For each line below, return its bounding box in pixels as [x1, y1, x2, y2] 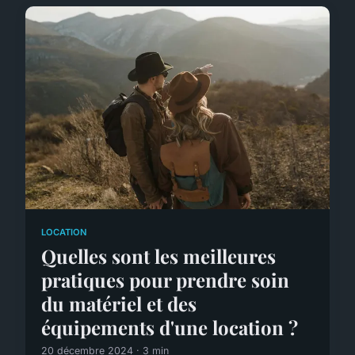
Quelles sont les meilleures [41, 242, 276, 269]
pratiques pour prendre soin [41, 266, 289, 292]
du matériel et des [41, 290, 197, 316]
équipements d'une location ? [41, 314, 298, 340]
